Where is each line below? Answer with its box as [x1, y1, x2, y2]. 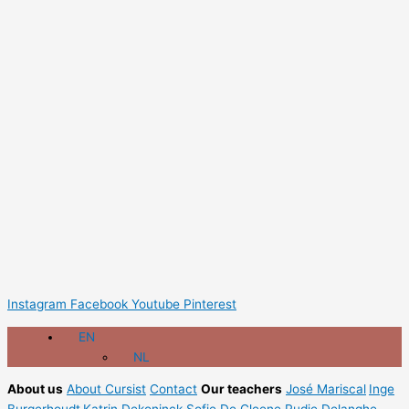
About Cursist [67, 382, 146, 397]
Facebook [70, 296, 128, 311]
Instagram [7, 296, 67, 311]
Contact [150, 382, 197, 397]
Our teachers [201, 382, 282, 397]
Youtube [131, 296, 180, 311]
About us [7, 382, 63, 397]
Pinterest [184, 296, 236, 311]
